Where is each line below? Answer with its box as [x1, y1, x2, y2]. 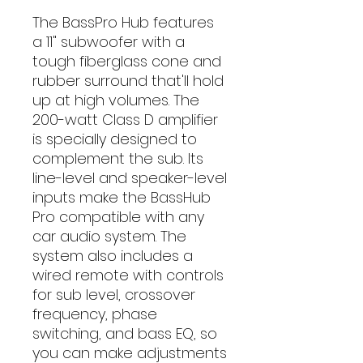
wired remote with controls [32, 265, 224, 285]
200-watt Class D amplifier [32, 109, 218, 130]
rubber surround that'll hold [32, 70, 224, 91]
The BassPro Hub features [32, 12, 214, 32]
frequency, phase [32, 304, 157, 324]
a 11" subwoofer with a [32, 32, 185, 52]
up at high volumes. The [32, 90, 199, 110]
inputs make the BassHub [32, 187, 211, 207]
